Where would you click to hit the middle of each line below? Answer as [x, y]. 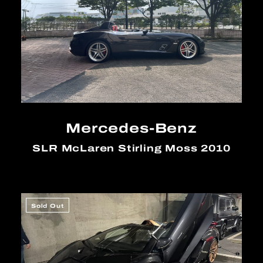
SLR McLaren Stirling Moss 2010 [131, 148]
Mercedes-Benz [131, 128]
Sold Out [48, 206]
